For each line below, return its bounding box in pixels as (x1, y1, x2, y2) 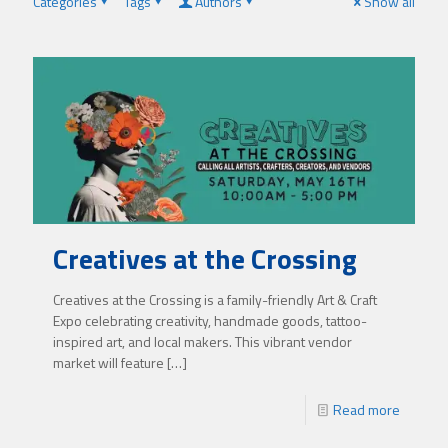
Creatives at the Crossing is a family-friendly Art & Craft (53, 289, 377, 311)
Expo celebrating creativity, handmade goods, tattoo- (53, 310, 367, 332)
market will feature (53, 352, 164, 374)
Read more (333, 399, 400, 421)
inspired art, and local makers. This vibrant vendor (53, 331, 352, 353)
